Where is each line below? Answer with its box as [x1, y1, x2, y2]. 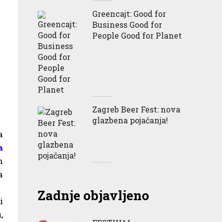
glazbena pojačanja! [92, 114, 168, 125]
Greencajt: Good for [92, 8, 166, 19]
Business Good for [92, 19, 162, 30]
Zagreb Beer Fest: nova [92, 104, 180, 114]
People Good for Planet [92, 30, 182, 41]
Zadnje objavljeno [38, 186, 149, 204]
